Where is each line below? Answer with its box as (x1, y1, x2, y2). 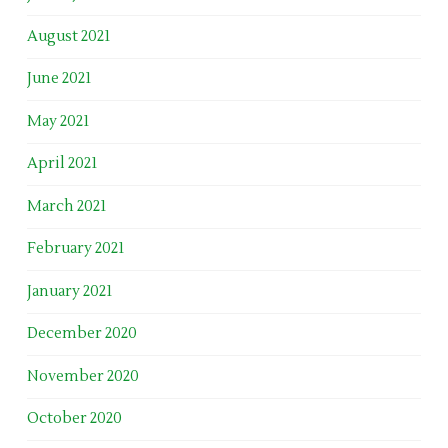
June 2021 (26, 69, 91, 89)
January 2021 (26, 281, 112, 301)
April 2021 (26, 154, 97, 174)
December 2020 (26, 324, 137, 344)
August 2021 (26, 26, 110, 46)
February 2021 (26, 239, 124, 259)
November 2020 (26, 366, 139, 386)
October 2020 (26, 409, 122, 429)
